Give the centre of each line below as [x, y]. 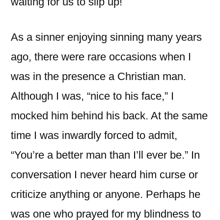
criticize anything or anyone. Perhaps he [106, 194]
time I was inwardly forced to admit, [94, 135]
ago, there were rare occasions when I [101, 56]
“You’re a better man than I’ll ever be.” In [105, 155]
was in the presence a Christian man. [98, 76]
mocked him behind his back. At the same [109, 115]
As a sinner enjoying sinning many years [106, 37]
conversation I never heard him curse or [104, 174]
